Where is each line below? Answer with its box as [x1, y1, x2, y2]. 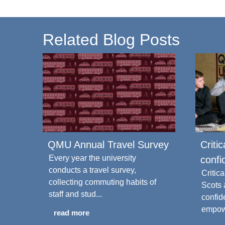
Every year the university [49, 153, 136, 162]
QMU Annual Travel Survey [48, 139, 169, 150]
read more [54, 208, 89, 217]
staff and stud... [49, 189, 102, 198]
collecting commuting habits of [49, 177, 156, 186]
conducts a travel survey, [49, 165, 136, 174]
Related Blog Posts [43, 31, 180, 49]
